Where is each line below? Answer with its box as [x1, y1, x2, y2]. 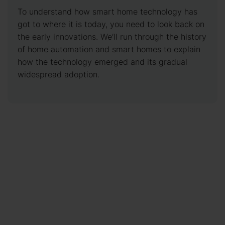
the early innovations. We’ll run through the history [18, 31, 206, 42]
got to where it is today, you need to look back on [18, 19, 204, 30]
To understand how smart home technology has [18, 6, 197, 17]
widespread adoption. [18, 69, 99, 80]
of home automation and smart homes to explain [18, 44, 200, 55]
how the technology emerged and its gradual [18, 56, 187, 67]
